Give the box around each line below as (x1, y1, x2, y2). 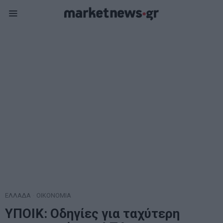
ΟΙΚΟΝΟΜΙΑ (36, 192, 71, 199)
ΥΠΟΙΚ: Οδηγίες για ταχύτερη (5, 206, 180, 221)
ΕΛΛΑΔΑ (5, 192, 31, 199)
